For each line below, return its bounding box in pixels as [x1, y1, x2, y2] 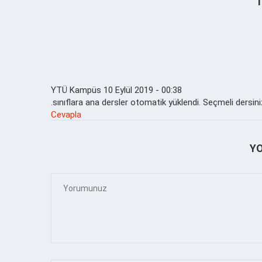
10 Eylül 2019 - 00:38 [104, 84, 182, 95]
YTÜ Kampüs [51, 84, 101, 95]
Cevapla [51, 109, 81, 120]
